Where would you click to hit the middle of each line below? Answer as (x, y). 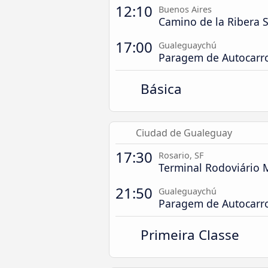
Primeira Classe (190, 235)
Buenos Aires (185, 9)
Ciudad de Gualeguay (184, 133)
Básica (162, 89)
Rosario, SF (181, 155)
